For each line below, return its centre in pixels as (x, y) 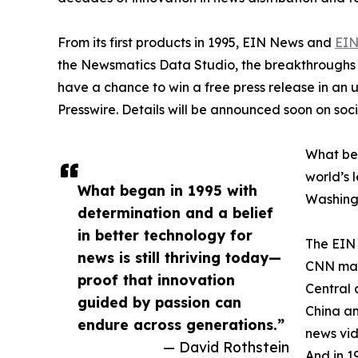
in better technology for (165, 235)
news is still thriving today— (179, 258)
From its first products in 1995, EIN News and (196, 43)
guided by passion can (159, 302)
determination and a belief (175, 213)
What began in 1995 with (167, 191)
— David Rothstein (226, 347)
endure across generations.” (181, 325)
